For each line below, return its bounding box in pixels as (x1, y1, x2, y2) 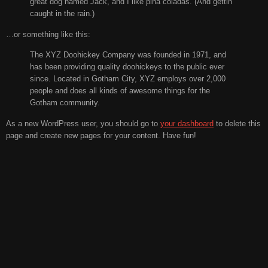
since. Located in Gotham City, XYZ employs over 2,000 (30, 74, 226, 84)
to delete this (214, 118, 261, 128)
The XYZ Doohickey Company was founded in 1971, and (30, 50, 226, 60)
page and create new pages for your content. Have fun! (6, 130, 196, 140)
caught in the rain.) (30, 9, 95, 19)
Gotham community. (30, 98, 100, 108)
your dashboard (160, 118, 214, 128)
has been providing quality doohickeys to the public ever (30, 62, 224, 72)
